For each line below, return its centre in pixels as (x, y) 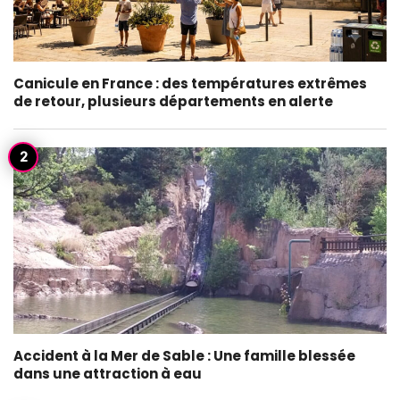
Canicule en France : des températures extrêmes (190, 83)
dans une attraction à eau (108, 374)
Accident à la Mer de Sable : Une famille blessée (184, 356)
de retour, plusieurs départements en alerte (173, 101)
